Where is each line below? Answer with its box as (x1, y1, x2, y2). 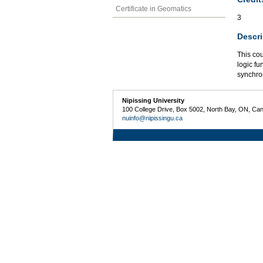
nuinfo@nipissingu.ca (122, 114, 183, 122)
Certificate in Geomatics (116, 4, 191, 13)
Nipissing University (122, 96, 185, 104)
